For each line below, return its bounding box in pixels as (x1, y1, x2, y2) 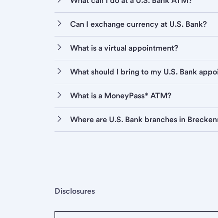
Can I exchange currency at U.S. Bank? (70, 19, 207, 29)
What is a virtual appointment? (70, 43, 178, 53)
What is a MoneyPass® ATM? (70, 91, 171, 101)
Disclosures (54, 186, 95, 196)
